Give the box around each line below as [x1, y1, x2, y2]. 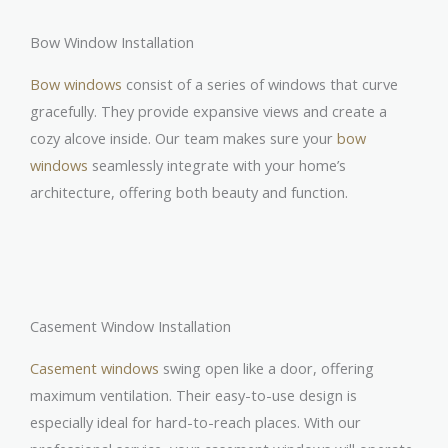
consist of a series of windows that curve [122, 74, 398, 95]
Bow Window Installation [30, 32, 194, 53]
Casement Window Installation [30, 315, 231, 336]
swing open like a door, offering [159, 357, 374, 378]
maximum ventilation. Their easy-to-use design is [30, 384, 357, 405]
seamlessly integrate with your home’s [88, 155, 346, 176]
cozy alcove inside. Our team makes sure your [30, 128, 337, 149]
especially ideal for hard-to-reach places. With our [30, 411, 361, 432]
